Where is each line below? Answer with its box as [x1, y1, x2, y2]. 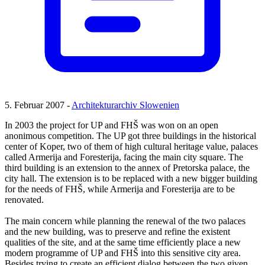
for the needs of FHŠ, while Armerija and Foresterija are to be [5, 184, 235, 195]
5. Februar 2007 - [5, 100, 72, 111]
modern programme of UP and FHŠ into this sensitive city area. [5, 248, 241, 258]
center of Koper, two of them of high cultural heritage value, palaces [5, 141, 258, 152]
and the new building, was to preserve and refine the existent [5, 227, 230, 237]
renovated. [5, 195, 44, 205]
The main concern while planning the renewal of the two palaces [5, 216, 245, 227]
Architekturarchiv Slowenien [72, 100, 179, 111]
